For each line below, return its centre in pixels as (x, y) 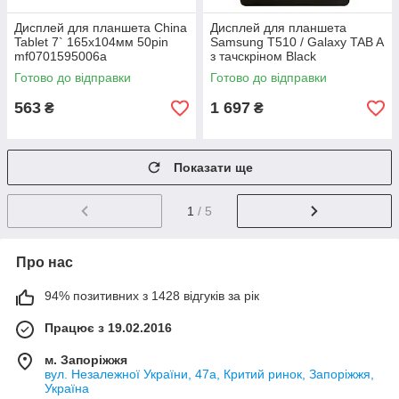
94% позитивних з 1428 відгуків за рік (152, 295)
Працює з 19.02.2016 (108, 327)
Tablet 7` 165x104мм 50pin (91, 42)
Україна (67, 388)
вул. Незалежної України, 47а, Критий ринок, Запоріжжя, (209, 374)
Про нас (45, 262)
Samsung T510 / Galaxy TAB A (297, 42)
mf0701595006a (61, 56)
